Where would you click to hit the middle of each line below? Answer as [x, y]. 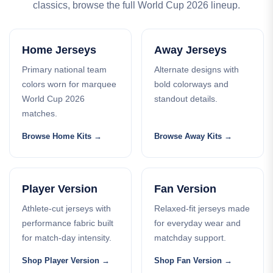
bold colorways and [191, 84]
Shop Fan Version [188, 261]
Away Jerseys [190, 50]
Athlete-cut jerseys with [66, 208]
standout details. [186, 99]
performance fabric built [68, 223]
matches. [40, 113]
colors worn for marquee [69, 84]
